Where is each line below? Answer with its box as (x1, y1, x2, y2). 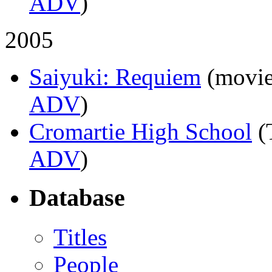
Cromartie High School (29, 118, 252, 144)
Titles (53, 224, 107, 251)
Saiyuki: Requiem (29, 63, 201, 90)
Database (29, 184, 125, 212)
